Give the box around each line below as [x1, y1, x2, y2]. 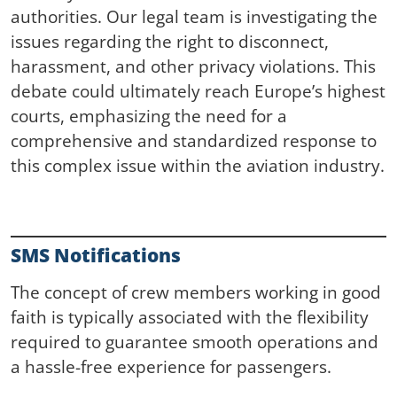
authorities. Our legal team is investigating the [11, 4, 378, 29]
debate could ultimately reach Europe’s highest [11, 79, 385, 104]
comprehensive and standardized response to [11, 128, 377, 153]
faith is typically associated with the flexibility [11, 304, 369, 329]
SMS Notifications [11, 242, 181, 268]
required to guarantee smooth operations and [11, 329, 378, 354]
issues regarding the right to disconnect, [11, 29, 329, 54]
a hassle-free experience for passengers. [11, 354, 331, 378]
